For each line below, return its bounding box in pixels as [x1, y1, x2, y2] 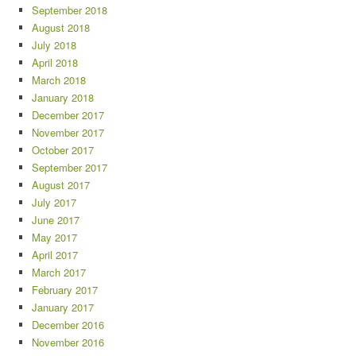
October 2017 [32, 142, 94, 157]
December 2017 [32, 107, 104, 122]
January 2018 [32, 90, 94, 105]
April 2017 [32, 247, 78, 262]
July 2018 [32, 37, 76, 52]
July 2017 [32, 195, 76, 210]
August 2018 [32, 20, 90, 35]
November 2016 [32, 335, 104, 350]
